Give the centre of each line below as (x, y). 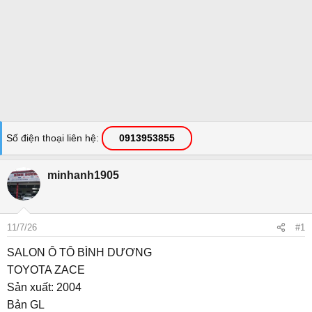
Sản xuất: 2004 (44, 287)
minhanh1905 (83, 175)
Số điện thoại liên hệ (51, 138)
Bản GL (26, 305)
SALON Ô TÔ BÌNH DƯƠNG (79, 252)
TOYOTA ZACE (46, 270)
